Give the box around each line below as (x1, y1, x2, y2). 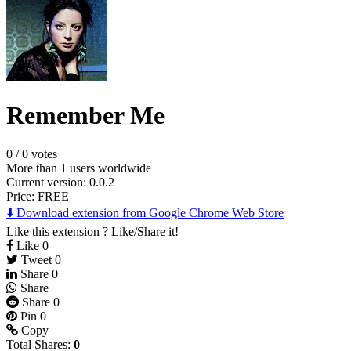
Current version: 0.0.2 (6, 175, 114, 189)
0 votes (22, 147, 57, 161)
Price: (6, 189, 38, 203)
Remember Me (6, 101, 165, 130)
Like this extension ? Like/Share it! (6, 224, 179, 238)
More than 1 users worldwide (6, 161, 151, 175)
